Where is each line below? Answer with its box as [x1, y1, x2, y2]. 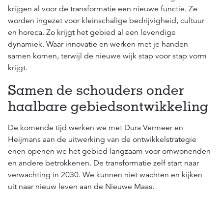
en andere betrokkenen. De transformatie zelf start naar [8, 158, 199, 168]
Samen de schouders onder [8, 81, 184, 98]
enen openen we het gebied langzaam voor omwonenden [8, 146, 211, 156]
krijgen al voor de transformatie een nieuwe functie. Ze [8, 3, 197, 14]
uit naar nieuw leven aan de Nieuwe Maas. [8, 181, 154, 192]
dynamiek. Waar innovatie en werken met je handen [8, 39, 188, 49]
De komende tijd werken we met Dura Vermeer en [8, 122, 183, 133]
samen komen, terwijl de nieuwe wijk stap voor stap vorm [8, 51, 207, 61]
